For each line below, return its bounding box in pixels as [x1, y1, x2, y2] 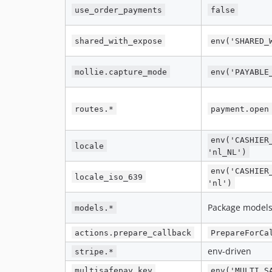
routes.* [75, 104, 114, 114]
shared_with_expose [75, 36, 163, 46]
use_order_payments [75, 5, 163, 15]
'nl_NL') [208, 147, 246, 157]
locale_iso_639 [75, 172, 143, 182]
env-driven [208, 245, 251, 257]
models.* [75, 203, 114, 212]
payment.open [211, 104, 270, 114]
